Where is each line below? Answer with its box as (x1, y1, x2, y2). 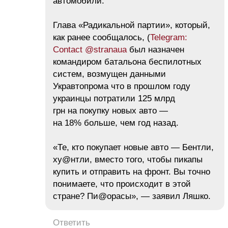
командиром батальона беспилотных (53, 56, 202, 67)
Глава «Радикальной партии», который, (53, 20, 210, 30)
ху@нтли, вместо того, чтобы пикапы (53, 154, 203, 164)
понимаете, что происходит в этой (53, 179, 191, 189)
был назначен (127, 44, 184, 54)
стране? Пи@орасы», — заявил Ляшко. (53, 191, 211, 201)
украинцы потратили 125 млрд (53, 93, 175, 103)
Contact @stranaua (53, 44, 127, 54)
